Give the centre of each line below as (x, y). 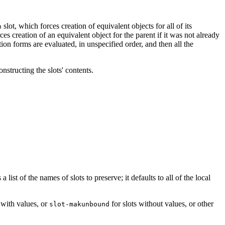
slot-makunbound (79, 204)
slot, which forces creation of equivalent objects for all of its (97, 26)
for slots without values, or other (161, 203)
